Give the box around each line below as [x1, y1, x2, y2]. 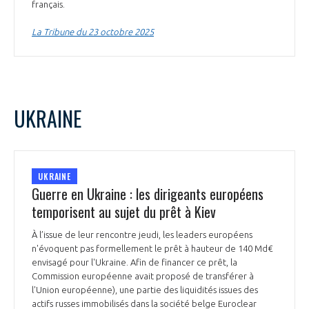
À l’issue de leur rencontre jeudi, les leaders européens [32, 230, 252, 240]
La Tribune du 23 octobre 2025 [32, 27, 154, 37]
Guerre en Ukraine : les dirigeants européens [32, 183, 263, 205]
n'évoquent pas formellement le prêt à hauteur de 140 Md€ [32, 243, 273, 254]
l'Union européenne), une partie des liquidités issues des [32, 285, 258, 295]
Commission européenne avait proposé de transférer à [32, 271, 254, 281]
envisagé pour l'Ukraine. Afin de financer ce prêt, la [32, 257, 237, 268]
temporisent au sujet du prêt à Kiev [32, 201, 216, 223]
